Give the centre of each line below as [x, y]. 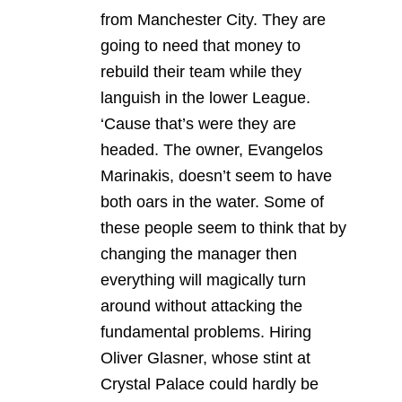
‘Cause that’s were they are [198, 124]
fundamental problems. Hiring [206, 332]
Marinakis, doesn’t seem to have [216, 176]
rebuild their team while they [201, 72]
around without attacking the [201, 306]
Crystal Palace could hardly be [210, 384]
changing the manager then [199, 254]
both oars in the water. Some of [212, 202]
